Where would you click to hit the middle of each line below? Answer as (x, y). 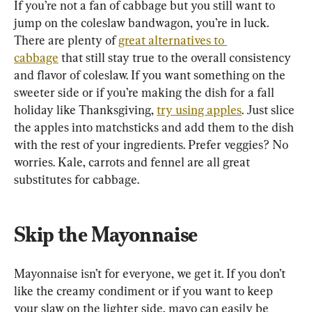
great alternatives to (173, 40)
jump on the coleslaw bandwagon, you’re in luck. (143, 23)
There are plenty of (66, 40)
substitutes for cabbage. (77, 180)
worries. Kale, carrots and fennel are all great (133, 162)
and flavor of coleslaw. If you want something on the (151, 75)
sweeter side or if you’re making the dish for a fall (146, 93)
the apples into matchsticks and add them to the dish (155, 127)
